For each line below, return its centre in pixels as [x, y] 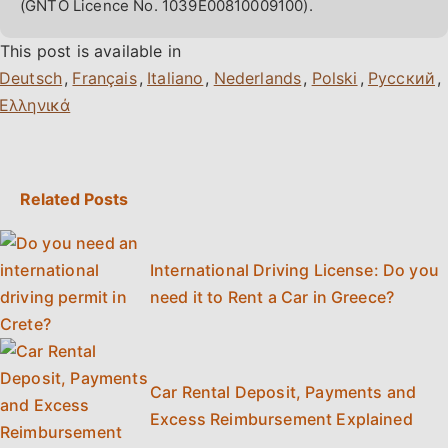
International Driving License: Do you [294, 270]
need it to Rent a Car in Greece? [272, 297]
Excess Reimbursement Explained [281, 418]
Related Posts [74, 199]
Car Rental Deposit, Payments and [283, 391]
